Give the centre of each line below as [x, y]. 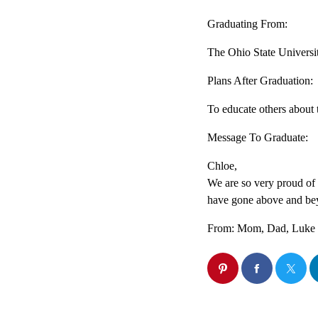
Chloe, [222, 166]
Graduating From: [247, 24]
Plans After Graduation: [260, 81]
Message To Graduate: [258, 138]
